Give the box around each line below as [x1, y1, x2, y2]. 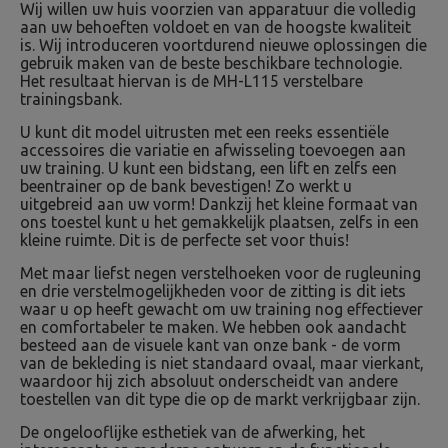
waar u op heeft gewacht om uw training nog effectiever [20, 300, 423, 318]
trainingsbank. [20, 90, 122, 108]
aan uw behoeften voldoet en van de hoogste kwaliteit [20, 18, 411, 36]
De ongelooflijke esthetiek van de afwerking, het [20, 423, 365, 441]
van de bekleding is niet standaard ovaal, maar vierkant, [20, 354, 424, 372]
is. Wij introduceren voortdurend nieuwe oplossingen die [20, 36, 427, 54]
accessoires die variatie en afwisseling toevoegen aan [20, 141, 406, 159]
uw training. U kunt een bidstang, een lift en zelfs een [20, 159, 397, 177]
